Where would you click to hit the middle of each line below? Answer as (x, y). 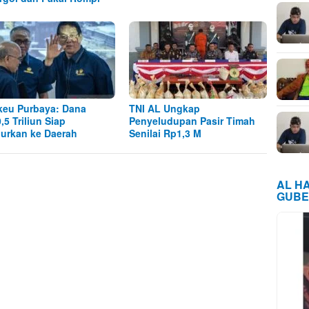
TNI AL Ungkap (165, 109)
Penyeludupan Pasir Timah (192, 121)
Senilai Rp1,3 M (166, 133)
